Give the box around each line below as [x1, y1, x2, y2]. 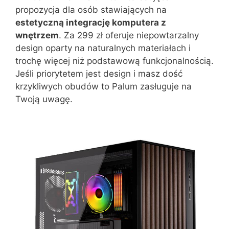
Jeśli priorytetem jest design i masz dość [15, 68, 182, 79]
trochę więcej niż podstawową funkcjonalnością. [15, 55, 214, 66]
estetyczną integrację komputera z [15, 17, 166, 28]
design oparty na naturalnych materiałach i [15, 42, 191, 53]
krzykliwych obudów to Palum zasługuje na [15, 81, 192, 91]
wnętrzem [15, 30, 59, 40]
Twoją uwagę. [15, 94, 73, 104]
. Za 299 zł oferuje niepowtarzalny [59, 30, 199, 40]
